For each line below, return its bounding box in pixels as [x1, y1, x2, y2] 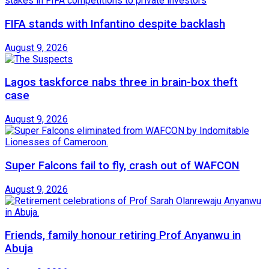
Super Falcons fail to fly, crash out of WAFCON [5, 159, 240, 172]
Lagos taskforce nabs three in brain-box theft [5, 76, 238, 89]
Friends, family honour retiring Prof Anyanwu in [5, 229, 241, 243]
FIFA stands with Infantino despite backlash [5, 17, 225, 31]
